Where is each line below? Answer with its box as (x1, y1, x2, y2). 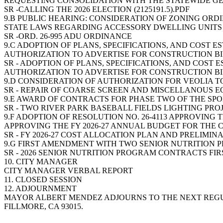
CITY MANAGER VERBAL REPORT (4, 166, 133, 175)
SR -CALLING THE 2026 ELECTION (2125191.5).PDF (4, 5, 190, 13)
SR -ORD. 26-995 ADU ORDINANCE (4, 32, 132, 40)
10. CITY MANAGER (4, 157, 78, 166)
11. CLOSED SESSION (4, 175, 82, 184)
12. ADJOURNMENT (4, 184, 77, 193)
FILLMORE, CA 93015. (4, 202, 83, 211)
